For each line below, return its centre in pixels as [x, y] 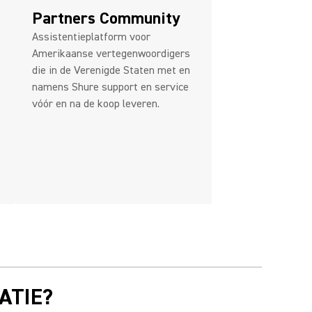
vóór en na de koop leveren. [96, 104]
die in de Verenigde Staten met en [111, 70]
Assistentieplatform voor [91, 37]
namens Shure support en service [110, 87]
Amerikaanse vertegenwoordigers [111, 54]
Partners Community [106, 18]
